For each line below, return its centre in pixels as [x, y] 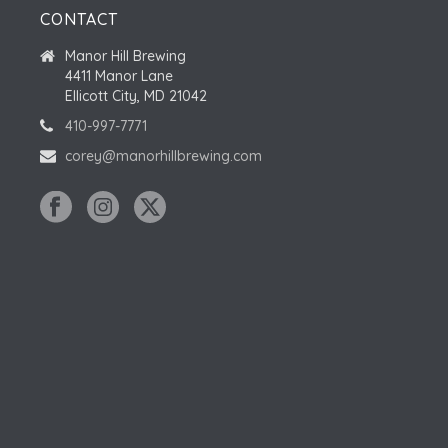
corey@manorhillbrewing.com [164, 156]
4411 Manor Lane [119, 76]
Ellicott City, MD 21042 [136, 96]
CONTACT [79, 19]
